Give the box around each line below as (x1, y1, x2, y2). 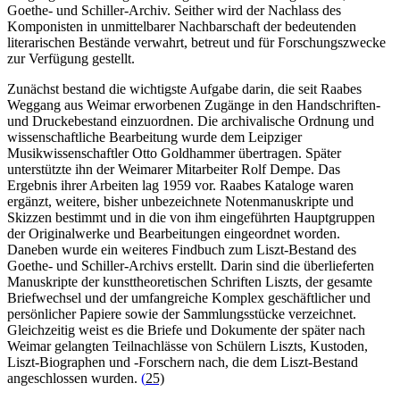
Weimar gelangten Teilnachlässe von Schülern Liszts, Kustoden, (7, 337, 368, 354)
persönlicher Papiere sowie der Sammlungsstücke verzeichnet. (7, 305, 356, 321)
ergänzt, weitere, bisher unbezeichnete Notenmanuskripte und (7, 193, 354, 209)
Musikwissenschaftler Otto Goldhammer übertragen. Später (7, 145, 341, 161)
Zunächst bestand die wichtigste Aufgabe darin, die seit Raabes (7, 80, 362, 96)
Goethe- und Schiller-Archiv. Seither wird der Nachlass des (7, 2, 341, 18)
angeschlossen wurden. (7, 370, 141, 386)
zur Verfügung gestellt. (7, 50, 135, 66)
